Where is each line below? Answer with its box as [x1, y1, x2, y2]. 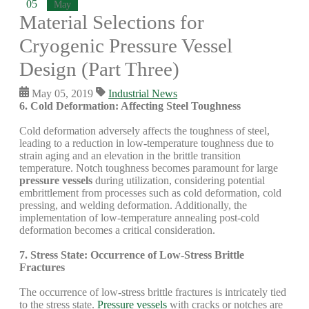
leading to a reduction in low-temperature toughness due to [19, 137, 274, 149]
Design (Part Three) [19, 58, 179, 80]
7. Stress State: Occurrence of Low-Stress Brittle [19, 249, 244, 261]
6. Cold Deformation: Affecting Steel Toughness [19, 100, 241, 112]
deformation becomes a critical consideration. [19, 224, 215, 236]
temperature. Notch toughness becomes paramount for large [19, 162, 278, 174]
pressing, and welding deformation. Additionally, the [19, 199, 247, 211]
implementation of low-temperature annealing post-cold [19, 212, 259, 223]
